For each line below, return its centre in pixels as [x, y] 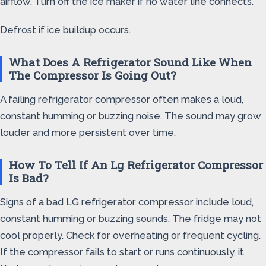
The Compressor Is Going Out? [92, 75]
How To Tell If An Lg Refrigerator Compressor [136, 165]
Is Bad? [28, 178]
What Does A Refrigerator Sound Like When [130, 62]
